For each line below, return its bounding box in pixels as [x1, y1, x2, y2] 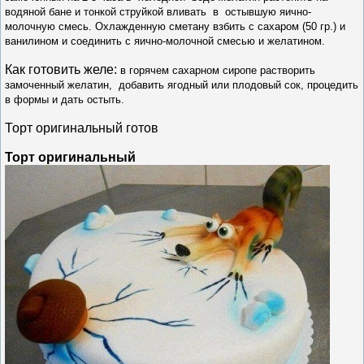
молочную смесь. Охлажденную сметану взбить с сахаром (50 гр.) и [5, 19, 345, 32]
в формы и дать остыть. [5, 93, 124, 106]
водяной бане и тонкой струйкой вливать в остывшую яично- [5, 5, 311, 18]
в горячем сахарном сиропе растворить [117, 63, 315, 76]
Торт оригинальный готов [5, 120, 158, 135]
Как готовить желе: [5, 62, 117, 76]
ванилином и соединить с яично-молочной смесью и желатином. [5, 34, 325, 47]
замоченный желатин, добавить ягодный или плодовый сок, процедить [5, 78, 358, 91]
